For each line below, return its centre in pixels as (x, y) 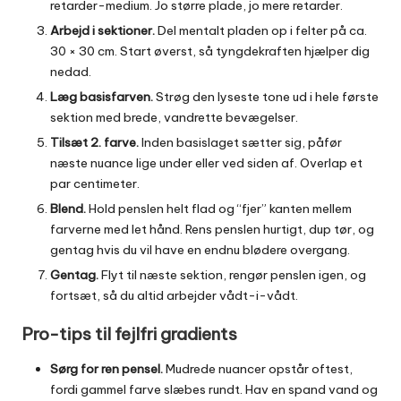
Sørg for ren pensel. (107, 368)
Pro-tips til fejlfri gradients (129, 333)
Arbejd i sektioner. (102, 30)
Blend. (68, 209)
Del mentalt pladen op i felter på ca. (261, 30)
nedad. (71, 71)
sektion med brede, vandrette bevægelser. (174, 117)
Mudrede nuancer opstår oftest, (258, 368)
